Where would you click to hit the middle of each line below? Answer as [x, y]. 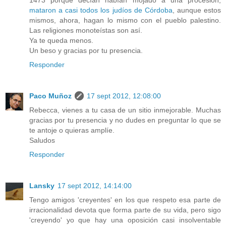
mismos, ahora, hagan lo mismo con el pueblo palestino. [125, 20]
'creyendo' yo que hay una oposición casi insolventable [125, 220]
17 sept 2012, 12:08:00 [124, 96]
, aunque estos [197, 10]
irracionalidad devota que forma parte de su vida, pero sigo [125, 210]
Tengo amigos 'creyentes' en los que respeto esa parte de [125, 200]
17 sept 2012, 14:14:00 [95, 185]
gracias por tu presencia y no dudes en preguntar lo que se [125, 120]
